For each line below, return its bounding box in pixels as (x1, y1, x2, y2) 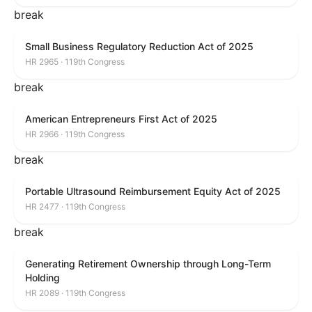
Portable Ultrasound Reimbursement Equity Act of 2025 (25, 185, 281, 197)
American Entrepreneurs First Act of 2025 (25, 113, 217, 125)
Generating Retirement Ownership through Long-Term (25, 258, 271, 270)
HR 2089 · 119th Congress (25, 288, 125, 298)
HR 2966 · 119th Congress (25, 129, 125, 139)
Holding (25, 272, 60, 283)
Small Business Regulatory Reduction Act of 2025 (25, 40, 253, 52)
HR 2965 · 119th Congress (25, 56, 125, 67)
